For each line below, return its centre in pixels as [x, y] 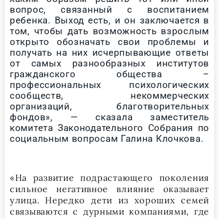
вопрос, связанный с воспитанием [109, 9]
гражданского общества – [109, 74]
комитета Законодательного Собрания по [109, 128]
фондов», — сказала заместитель [109, 117]
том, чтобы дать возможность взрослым [109, 31]
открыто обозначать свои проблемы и [109, 42]
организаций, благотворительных [109, 106]
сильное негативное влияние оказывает [109, 189]
